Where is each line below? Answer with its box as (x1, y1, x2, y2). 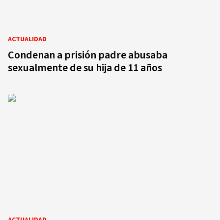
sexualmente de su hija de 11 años (8, 60, 162, 76)
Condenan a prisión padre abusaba (8, 47, 167, 63)
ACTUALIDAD (8, 34, 47, 44)
